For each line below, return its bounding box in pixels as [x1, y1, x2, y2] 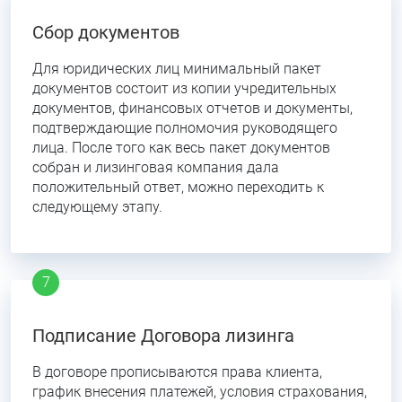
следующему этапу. [32, 198, 162, 215]
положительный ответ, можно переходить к [32, 179, 324, 196]
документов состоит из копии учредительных [32, 80, 336, 97]
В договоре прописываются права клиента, [32, 363, 322, 380]
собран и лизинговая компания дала [32, 159, 279, 176]
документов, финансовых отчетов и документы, [32, 100, 353, 117]
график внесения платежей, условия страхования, [32, 383, 367, 400]
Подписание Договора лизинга [32, 325, 294, 346]
